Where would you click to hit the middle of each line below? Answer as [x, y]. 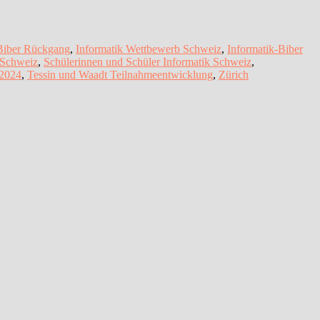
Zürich [234, 74]
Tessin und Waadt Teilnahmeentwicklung [120, 74]
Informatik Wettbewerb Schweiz [149, 49]
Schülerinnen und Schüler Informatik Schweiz [147, 61]
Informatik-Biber [265, 49]
